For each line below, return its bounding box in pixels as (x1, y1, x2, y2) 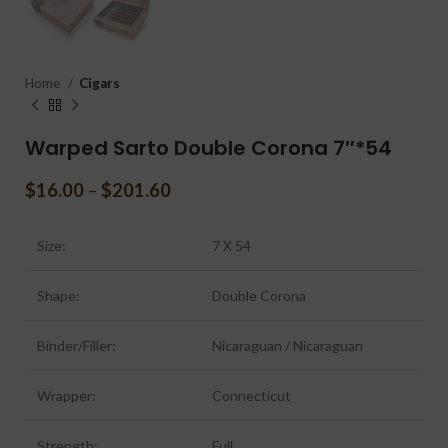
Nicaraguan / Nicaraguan (212, 337, 363, 354)
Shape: (37, 287, 80, 304)
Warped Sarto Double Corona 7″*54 (25, 134, 392, 162)
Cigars (79, 75, 120, 91)
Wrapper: (37, 387, 96, 404)
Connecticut (212, 387, 291, 404)
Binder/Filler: (37, 337, 116, 354)
